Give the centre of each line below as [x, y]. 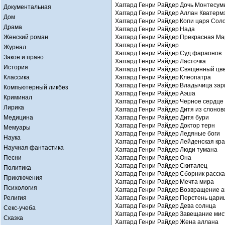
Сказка [13, 218]
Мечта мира [197, 182]
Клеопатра [195, 77]
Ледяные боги [200, 134]
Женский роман [26, 37]
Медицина [18, 118]
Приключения [23, 178]
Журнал [15, 47]
